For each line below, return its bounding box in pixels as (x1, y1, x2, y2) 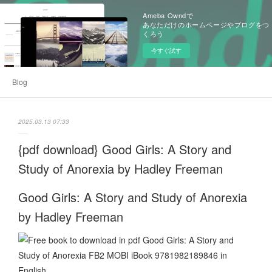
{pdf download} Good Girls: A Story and (18, 140, 231, 158)
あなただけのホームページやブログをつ (143, 19, 270, 29)
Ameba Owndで (143, 10, 194, 20)
